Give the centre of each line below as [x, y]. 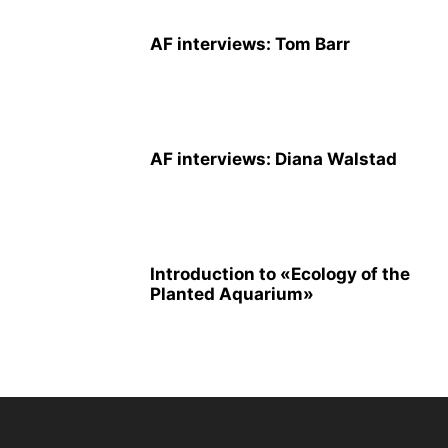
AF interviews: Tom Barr [250, 44]
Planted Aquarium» [232, 294]
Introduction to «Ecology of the [280, 274]
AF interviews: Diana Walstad [273, 159]
